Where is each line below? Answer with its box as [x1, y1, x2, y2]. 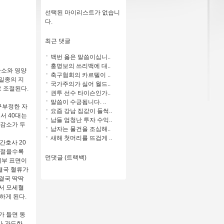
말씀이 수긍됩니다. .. [50, 98, 106, 105]
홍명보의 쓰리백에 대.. [50, 62, 110, 69]
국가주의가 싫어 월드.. [50, 80, 110, 87]
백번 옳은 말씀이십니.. [50, 53, 110, 60]
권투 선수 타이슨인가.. [50, 89, 110, 96]
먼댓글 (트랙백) [45, 153, 86, 161]
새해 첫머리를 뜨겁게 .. [50, 134, 112, 141]
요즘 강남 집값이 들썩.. [50, 107, 112, 114]
